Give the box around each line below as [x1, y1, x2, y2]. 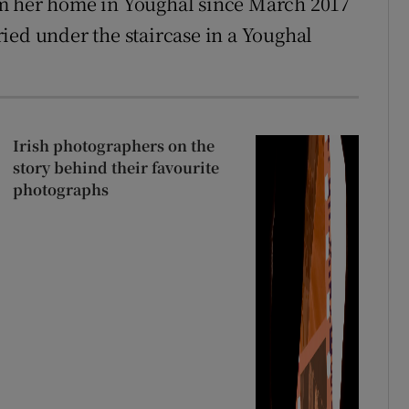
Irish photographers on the [12, 134, 215, 156]
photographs [12, 178, 109, 200]
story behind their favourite [12, 156, 219, 178]
